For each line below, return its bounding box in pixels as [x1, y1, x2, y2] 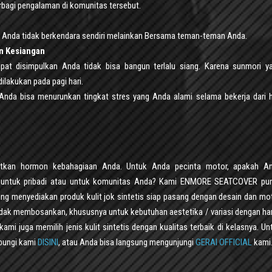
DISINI [38, 236, 58, 248]
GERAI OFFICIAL [195, 236, 252, 248]
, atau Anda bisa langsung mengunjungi [58, 236, 195, 248]
